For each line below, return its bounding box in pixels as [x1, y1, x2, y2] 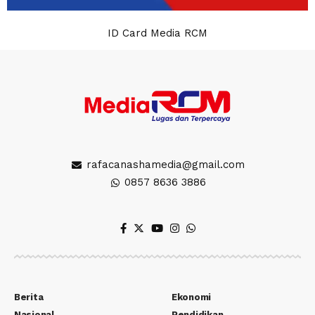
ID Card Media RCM [108, 27, 207, 40]
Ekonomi [172, 292, 212, 303]
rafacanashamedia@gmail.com [86, 158, 245, 172]
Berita [14, 292, 44, 303]
